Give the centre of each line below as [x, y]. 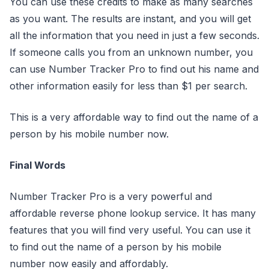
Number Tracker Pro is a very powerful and [111, 196]
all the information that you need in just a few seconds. [134, 35]
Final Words [38, 165]
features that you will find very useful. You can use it [130, 230]
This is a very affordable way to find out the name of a [134, 117]
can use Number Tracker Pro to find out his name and [134, 69]
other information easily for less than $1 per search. [128, 86]
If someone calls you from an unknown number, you [131, 52]
